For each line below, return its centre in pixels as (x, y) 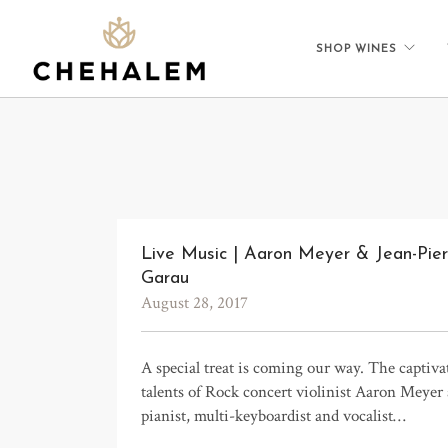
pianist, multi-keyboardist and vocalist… (273, 416)
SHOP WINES (356, 49)
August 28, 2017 (194, 303)
